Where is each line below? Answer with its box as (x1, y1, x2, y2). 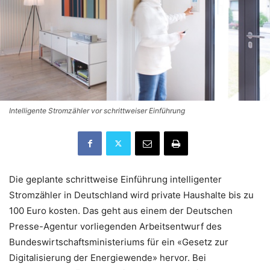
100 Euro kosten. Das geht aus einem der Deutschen (9, 204, 233, 216)
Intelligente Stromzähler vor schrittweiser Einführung (9, 105, 185, 115)
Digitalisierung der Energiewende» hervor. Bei (9, 251, 206, 263)
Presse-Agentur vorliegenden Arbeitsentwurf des (9, 220, 222, 232)
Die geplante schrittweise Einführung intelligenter (9, 173, 222, 185)
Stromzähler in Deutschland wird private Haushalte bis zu (9, 189, 254, 201)
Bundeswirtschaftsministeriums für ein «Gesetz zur (9, 236, 228, 248)
